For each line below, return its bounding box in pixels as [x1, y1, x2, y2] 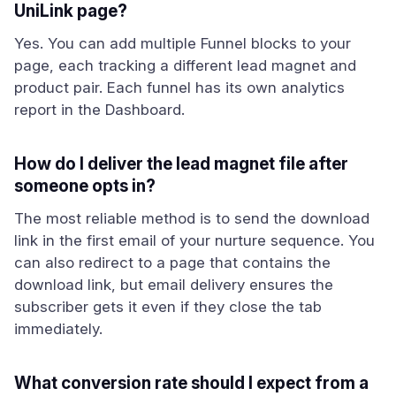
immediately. [14, 320, 103, 338]
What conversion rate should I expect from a [14, 373, 369, 393]
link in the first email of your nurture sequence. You [14, 232, 375, 249]
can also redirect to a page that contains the [14, 254, 331, 271]
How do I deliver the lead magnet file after [14, 154, 348, 174]
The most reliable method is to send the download [14, 209, 369, 227]
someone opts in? [14, 176, 156, 196]
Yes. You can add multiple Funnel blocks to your [14, 34, 351, 52]
